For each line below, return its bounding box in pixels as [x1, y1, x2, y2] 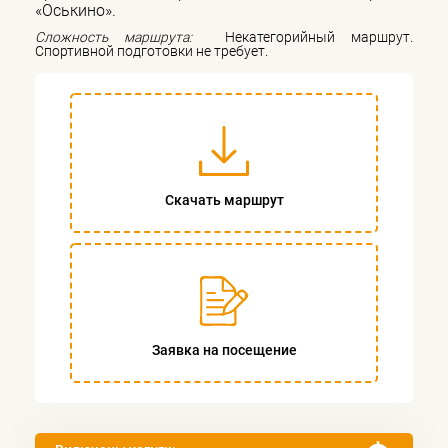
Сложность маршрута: [35, 28, 209, 45]
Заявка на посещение [151, 342, 297, 359]
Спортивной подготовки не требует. [35, 42, 268, 59]
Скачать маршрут [164, 192, 284, 209]
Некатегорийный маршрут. [208, 28, 413, 45]
